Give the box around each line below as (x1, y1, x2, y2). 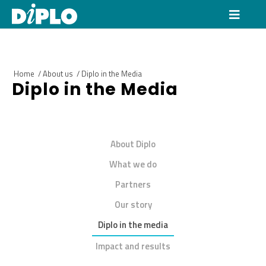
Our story (114, 198, 152, 212)
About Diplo (110, 137, 156, 151)
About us (43, 68, 73, 80)
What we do (109, 157, 157, 172)
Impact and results (96, 239, 170, 254)
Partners (115, 178, 151, 192)
